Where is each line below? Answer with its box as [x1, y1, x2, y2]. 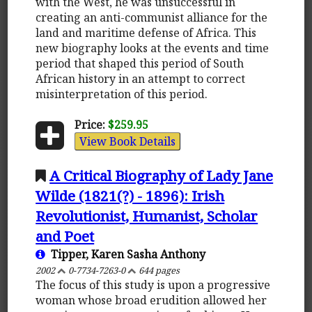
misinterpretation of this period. [36, 86, 208, 102]
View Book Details [79, 133, 175, 149]
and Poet [36, 226, 95, 246]
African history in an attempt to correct [36, 70, 246, 86]
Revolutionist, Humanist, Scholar [36, 205, 258, 226]
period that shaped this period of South [36, 55, 244, 71]
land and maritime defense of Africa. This [36, 24, 257, 40]
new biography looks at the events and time [36, 40, 270, 56]
